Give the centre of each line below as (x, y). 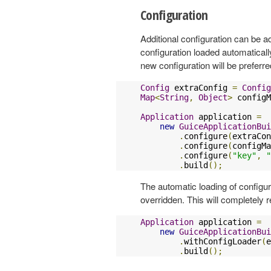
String (174, 97)
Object (213, 97)
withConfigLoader (223, 241)
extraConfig (201, 87)
